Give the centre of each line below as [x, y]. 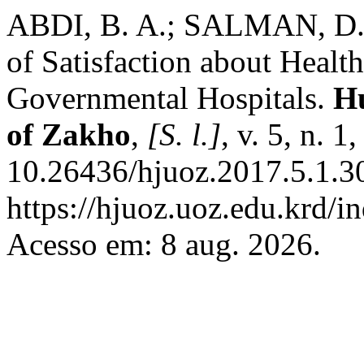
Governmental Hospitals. [170, 98]
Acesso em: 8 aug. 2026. [164, 244]
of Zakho [69, 134]
